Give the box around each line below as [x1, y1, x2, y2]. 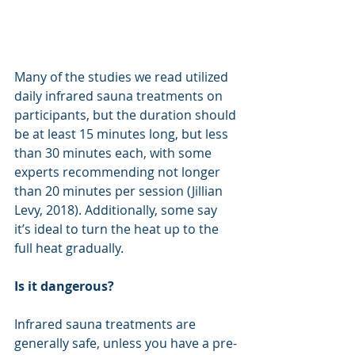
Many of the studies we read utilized [14, 68, 231, 86]
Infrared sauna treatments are [14, 315, 199, 334]
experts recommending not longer [14, 163, 223, 181]
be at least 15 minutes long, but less [14, 125, 231, 143]
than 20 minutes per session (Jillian [14, 182, 226, 200]
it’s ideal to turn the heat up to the [14, 220, 222, 239]
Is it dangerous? [14, 277, 114, 296]
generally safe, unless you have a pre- [14, 334, 237, 353]
